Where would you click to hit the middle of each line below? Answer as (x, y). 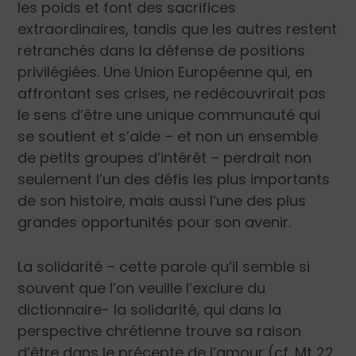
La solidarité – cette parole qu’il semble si (164, 267)
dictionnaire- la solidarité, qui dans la (150, 310)
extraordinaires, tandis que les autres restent (178, 29)
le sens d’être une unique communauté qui (169, 115)
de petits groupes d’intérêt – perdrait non (165, 158)
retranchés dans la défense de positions (162, 51)
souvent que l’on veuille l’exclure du (142, 288)
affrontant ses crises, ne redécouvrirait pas (172, 94)
